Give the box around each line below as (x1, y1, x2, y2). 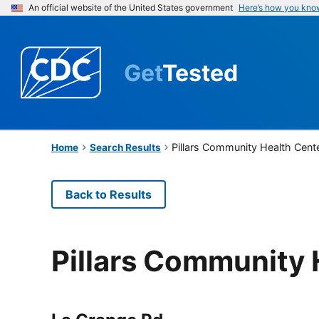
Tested (162, 58, 238, 87)
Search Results (89, 141, 161, 153)
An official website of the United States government (28, 2, 233, 13)
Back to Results (66, 187, 152, 202)
